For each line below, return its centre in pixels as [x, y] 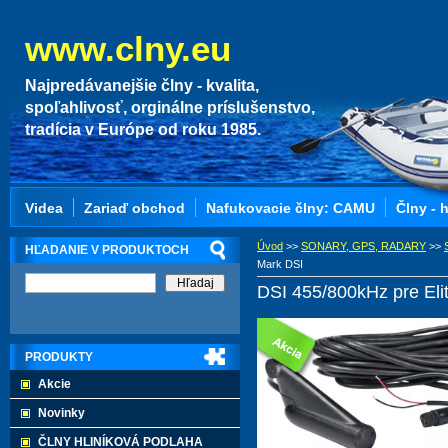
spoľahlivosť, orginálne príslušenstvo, [170, 107]
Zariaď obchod [134, 208]
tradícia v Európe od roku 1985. [143, 129]
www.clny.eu [128, 48]
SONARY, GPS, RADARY [363, 246]
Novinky [61, 413]
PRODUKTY [59, 357]
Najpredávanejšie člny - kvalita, [142, 85]
